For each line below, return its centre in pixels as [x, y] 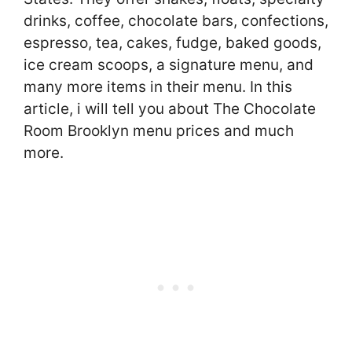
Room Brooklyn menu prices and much [159, 131]
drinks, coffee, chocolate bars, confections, [176, 21]
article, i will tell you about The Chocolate [170, 109]
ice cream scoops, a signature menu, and [169, 65]
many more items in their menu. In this [158, 87]
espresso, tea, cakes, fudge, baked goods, [172, 43]
